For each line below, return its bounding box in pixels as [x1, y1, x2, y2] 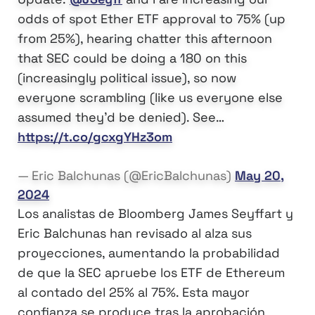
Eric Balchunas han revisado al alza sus [18, 225, 252, 242]
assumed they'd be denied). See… [18, 109, 224, 126]
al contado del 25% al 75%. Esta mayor [18, 284, 250, 301]
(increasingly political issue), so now [18, 70, 236, 86]
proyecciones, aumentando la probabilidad [18, 245, 280, 262]
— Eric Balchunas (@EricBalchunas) [18, 167, 235, 184]
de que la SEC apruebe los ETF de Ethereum [18, 264, 285, 281]
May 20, [235, 167, 284, 184]
